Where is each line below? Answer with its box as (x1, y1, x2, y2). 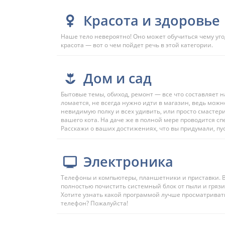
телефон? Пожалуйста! (61, 199, 128, 207)
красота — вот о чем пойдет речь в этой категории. (61, 41, 213, 49)
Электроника (83, 152, 173, 171)
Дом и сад (83, 69, 152, 87)
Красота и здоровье (83, 11, 220, 30)
